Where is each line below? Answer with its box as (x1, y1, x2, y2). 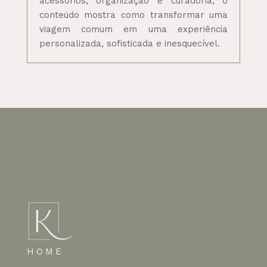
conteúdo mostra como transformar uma (39, 9, 228, 20)
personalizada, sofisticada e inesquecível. (39, 38, 220, 49)
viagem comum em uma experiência (39, 23, 228, 35)
